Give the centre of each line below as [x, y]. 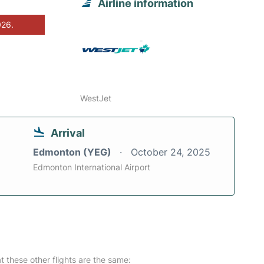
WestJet [96, 98]
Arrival [68, 133]
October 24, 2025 [171, 152]
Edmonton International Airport [92, 167]
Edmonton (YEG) [73, 152]
